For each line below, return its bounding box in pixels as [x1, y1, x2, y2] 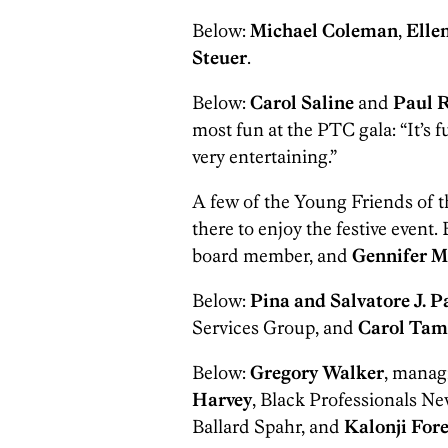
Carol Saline [250, 91, 354, 114]
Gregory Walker [250, 361, 384, 384]
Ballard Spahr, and [192, 415, 344, 438]
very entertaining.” [192, 145, 337, 168]
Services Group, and [192, 316, 358, 339]
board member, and [192, 244, 352, 267]
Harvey [192, 388, 252, 411]
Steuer [192, 46, 247, 69]
